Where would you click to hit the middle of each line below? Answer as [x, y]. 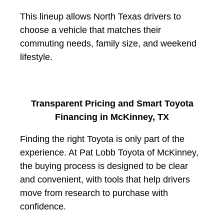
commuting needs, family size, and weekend [108, 43]
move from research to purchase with [94, 193]
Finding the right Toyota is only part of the [102, 139]
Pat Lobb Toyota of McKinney [138, 152]
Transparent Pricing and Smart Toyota [112, 103]
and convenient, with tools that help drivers [105, 179]
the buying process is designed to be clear [104, 166]
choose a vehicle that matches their [90, 30]
